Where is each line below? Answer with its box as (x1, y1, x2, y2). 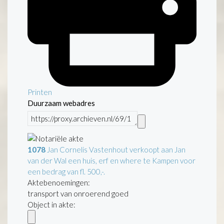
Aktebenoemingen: (27, 177, 90, 187)
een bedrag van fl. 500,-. (27, 166, 105, 176)
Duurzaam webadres (27, 98, 95, 108)
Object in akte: (27, 199, 75, 209)
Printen (27, 87, 52, 97)
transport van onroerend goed (27, 188, 128, 198)
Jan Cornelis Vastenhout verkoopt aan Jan (45, 144, 185, 154)
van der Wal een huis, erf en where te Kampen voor (27, 155, 195, 165)
